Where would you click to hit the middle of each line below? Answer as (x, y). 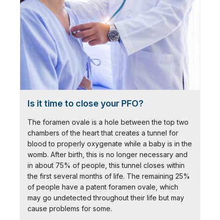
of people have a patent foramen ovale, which (103, 187)
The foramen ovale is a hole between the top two (108, 122)
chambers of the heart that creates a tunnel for (103, 133)
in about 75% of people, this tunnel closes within (106, 165)
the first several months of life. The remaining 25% (109, 176)
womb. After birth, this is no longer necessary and (108, 155)
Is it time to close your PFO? (85, 104)
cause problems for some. (71, 209)
